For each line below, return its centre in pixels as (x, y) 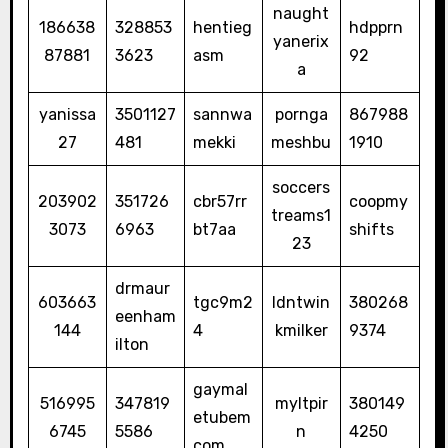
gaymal (220, 390)
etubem (221, 418)
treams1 (301, 216)
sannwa (222, 115)
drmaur (142, 289)
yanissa (67, 115)
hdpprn (375, 28)
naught (301, 14)
